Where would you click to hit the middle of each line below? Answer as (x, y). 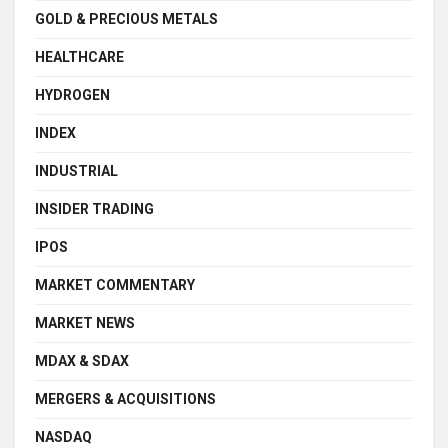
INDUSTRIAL (76, 170)
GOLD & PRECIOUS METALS (126, 18)
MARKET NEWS (85, 322)
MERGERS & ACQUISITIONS (125, 398)
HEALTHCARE (79, 56)
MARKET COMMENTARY (115, 284)
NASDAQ (63, 436)
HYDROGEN (72, 94)
